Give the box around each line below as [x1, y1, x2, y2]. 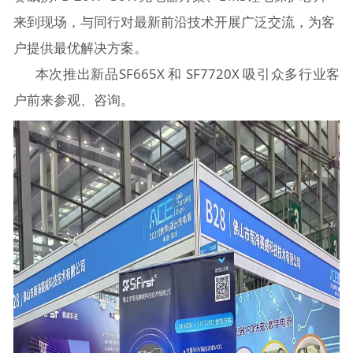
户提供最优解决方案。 [13, 38, 163, 57]
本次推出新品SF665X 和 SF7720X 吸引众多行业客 [13, 64, 340, 83]
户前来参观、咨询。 [13, 90, 134, 109]
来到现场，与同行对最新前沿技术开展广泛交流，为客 [13, 12, 335, 31]
